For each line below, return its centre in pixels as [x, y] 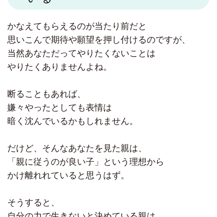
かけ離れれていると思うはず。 [68, 176]
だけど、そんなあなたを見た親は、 [77, 148]
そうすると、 [33, 203]
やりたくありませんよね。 [60, 67]
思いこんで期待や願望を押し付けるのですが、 [99, 40]
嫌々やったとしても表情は [60, 108]
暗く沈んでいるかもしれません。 [73, 121]
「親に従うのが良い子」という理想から [86, 162]
